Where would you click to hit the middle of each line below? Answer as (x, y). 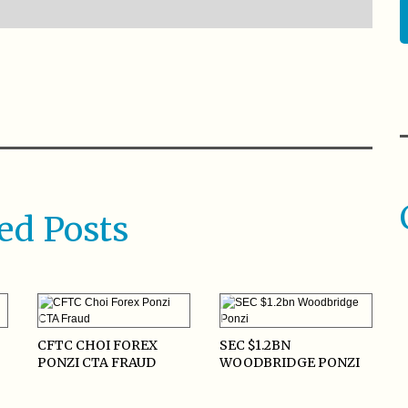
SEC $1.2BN (255, 346)
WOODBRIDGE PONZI (289, 363)
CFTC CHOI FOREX (97, 346)
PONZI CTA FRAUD (96, 363)
